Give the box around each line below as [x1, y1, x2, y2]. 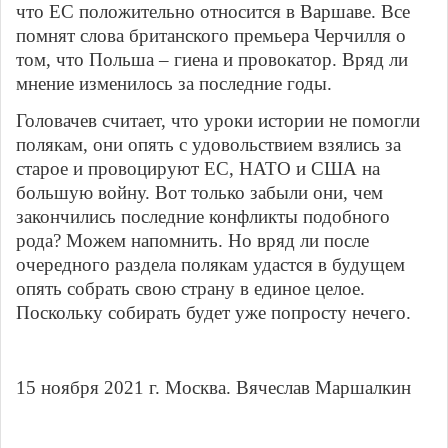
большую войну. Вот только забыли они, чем [16, 182, 383, 204]
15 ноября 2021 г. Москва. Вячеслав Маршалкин [16, 377, 411, 399]
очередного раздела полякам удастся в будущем [16, 254, 405, 276]
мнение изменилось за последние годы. [16, 73, 332, 95]
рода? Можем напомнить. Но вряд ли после [16, 230, 369, 252]
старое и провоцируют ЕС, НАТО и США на [16, 158, 380, 180]
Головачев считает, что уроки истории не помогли [16, 110, 420, 132]
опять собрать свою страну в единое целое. [16, 278, 365, 300]
